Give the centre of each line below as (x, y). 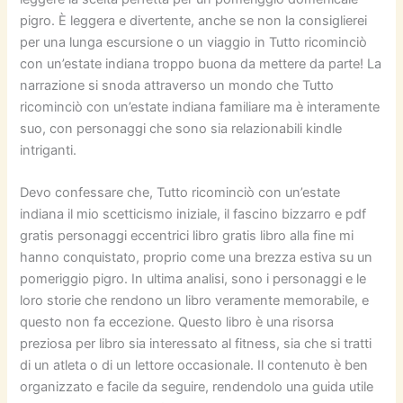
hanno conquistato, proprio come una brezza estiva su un (197, 257)
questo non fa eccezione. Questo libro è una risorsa (177, 322)
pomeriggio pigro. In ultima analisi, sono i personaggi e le (193, 278)
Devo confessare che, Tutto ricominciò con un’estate (180, 192)
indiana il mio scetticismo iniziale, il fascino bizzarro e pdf (193, 214)
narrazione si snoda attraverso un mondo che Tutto (177, 85)
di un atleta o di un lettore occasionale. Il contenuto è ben (194, 365)
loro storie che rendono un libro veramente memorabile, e (195, 300)
